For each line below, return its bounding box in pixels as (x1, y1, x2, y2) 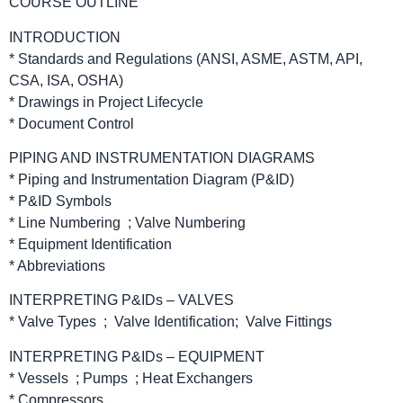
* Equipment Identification (9, 237, 172, 252)
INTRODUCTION (9, 29, 121, 45)
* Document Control (9, 115, 134, 131)
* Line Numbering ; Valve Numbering (9, 215, 246, 230)
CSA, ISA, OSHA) (9, 72, 123, 88)
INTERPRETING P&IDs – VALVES (9, 292, 234, 309)
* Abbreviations (9, 258, 105, 273)
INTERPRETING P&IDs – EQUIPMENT (9, 348, 264, 364)
